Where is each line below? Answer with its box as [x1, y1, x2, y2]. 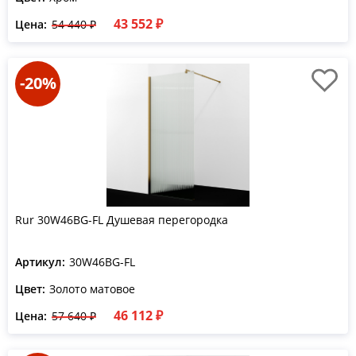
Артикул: [15, 254, 65, 269]
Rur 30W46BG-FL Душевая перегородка [15, 212, 228, 227]
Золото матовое [49, 281, 135, 296]
